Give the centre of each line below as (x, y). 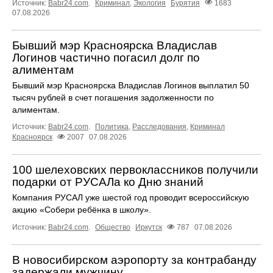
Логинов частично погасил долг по (106, 57)
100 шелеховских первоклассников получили (135, 169)
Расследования (159, 126)
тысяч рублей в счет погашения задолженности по (113, 97)
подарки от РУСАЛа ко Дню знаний (108, 182)
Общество (113, 227)
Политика (112, 126)
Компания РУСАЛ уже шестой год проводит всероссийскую (131, 197)
